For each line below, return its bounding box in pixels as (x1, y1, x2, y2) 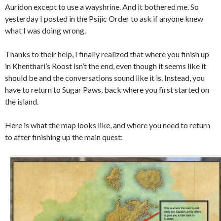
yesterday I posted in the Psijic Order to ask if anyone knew (5, 14, 203, 24)
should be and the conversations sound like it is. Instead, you (5, 73, 205, 83)
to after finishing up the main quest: (5, 132, 123, 142)
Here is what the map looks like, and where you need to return (5, 120, 210, 130)
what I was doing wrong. (5, 26, 86, 36)
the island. (5, 97, 38, 107)
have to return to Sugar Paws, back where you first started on (5, 85, 209, 95)
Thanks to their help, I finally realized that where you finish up (5, 49, 209, 59)
